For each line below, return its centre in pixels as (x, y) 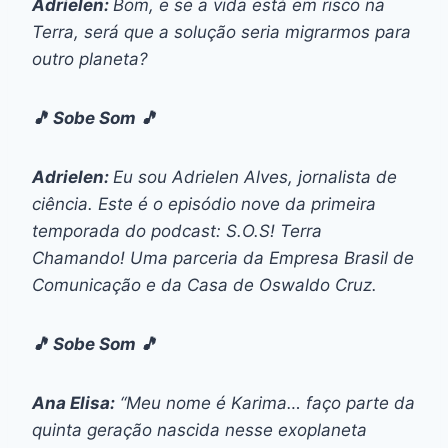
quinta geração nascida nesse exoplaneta (199, 429)
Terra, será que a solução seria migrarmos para (221, 31)
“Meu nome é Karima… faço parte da (265, 402)
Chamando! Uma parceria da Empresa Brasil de (223, 257)
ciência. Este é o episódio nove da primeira (204, 203)
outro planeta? (90, 58)
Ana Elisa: (73, 402)
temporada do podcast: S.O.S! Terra (177, 230)
